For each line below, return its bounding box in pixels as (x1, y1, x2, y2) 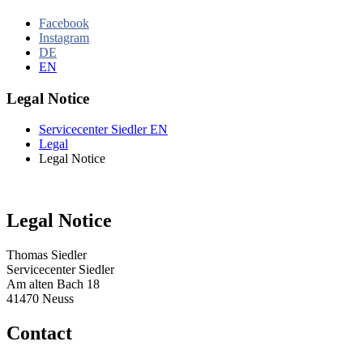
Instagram (39, 30, 89, 45)
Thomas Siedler (6, 248, 87, 263)
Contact (6, 322, 72, 344)
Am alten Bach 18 (6, 277, 100, 292)
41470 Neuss (6, 292, 74, 306)
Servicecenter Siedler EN (39, 122, 168, 137)
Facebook (39, 15, 89, 30)
